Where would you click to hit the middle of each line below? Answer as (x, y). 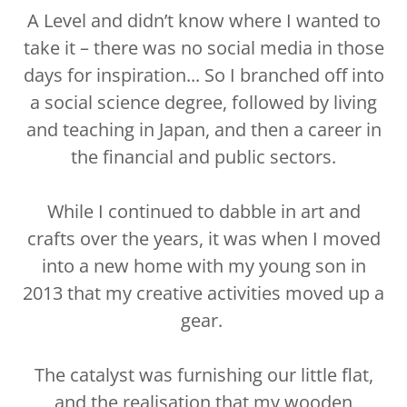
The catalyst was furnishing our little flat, (203, 375)
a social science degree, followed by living (203, 103)
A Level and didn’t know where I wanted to (203, 21)
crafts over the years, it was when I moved (203, 239)
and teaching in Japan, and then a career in (203, 130)
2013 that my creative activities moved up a (203, 293)
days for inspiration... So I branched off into (203, 75)
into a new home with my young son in (203, 266)
